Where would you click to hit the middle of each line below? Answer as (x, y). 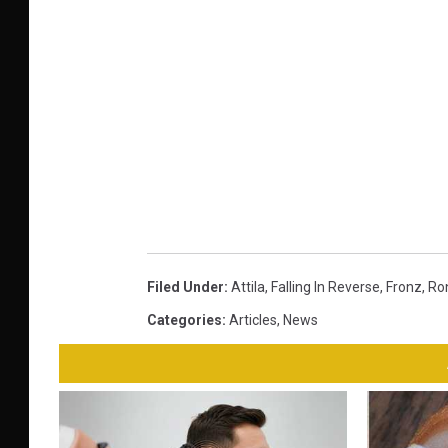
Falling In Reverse (325, 286)
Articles (253, 319)
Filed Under (185, 286)
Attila (248, 286)
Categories (184, 319)
